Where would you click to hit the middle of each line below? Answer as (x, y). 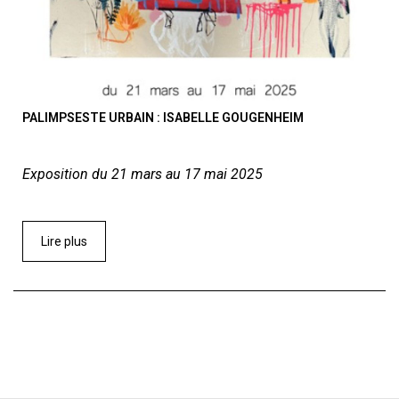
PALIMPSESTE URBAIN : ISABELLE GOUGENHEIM (163, 118)
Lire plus (64, 242)
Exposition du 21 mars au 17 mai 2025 (142, 175)
